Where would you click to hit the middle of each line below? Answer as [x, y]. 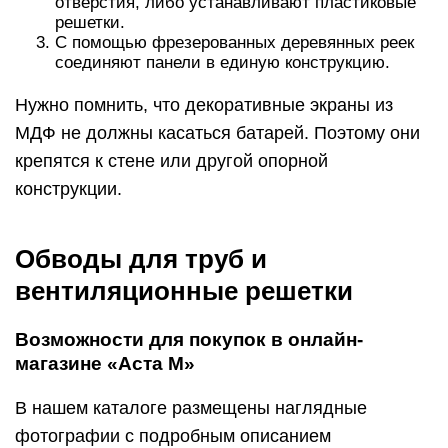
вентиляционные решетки [184, 290]
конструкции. [68, 188]
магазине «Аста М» [105, 363]
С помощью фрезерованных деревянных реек [234, 42]
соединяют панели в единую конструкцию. [222, 62]
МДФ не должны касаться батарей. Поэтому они [217, 132]
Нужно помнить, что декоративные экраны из [204, 104]
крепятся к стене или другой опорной [171, 160]
